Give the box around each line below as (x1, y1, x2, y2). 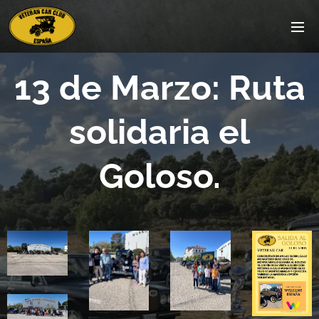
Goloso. (98, 156, 221, 196)
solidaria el (69, 112, 250, 152)
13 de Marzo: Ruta (14, 68, 305, 108)
